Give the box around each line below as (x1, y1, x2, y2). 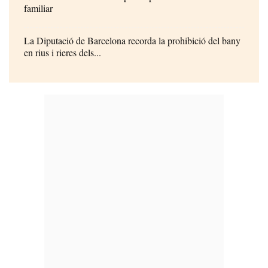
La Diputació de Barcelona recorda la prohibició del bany (24, 33, 240, 47)
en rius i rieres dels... (24, 45, 101, 59)
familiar (24, 1, 53, 14)
